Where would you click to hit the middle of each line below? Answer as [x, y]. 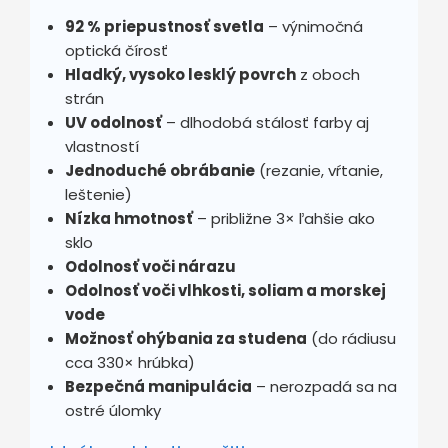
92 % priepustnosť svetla [164, 26]
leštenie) [98, 194]
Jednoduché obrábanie [160, 170]
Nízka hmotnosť [129, 218]
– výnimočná [313, 26]
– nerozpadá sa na [324, 386]
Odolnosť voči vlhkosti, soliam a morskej [225, 290]
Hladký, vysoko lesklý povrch [180, 74]
